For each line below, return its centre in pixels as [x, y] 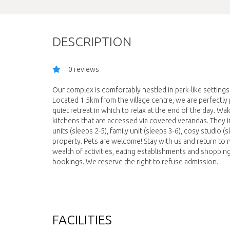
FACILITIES [82, 220]
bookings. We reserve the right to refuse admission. [135, 162]
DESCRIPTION [92, 42]
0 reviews [84, 69]
